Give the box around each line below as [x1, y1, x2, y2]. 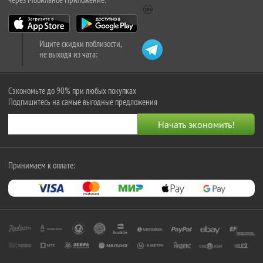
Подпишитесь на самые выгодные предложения [8, 96, 157, 108]
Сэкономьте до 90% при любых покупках [8, 85, 136, 97]
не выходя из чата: [39, 49, 97, 60]
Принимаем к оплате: [8, 160, 75, 171]
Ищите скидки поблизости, [39, 38, 122, 50]
